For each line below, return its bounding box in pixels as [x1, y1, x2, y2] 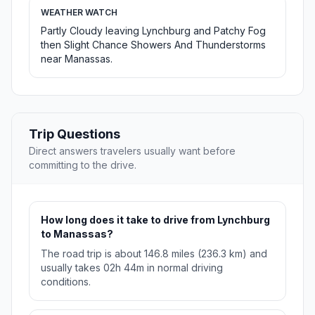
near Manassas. [41, 53, 112, 65]
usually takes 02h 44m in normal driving [41, 262, 223, 274]
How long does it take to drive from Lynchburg [41, 214, 270, 226]
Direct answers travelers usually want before [29, 145, 236, 157]
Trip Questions [29, 127, 120, 142]
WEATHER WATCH [41, 7, 117, 18]
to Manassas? [41, 228, 113, 240]
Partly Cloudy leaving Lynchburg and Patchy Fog [41, 25, 266, 37]
